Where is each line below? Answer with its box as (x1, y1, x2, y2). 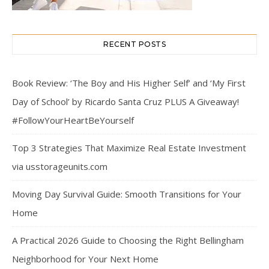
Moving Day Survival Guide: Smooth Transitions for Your (12, 188, 241, 201)
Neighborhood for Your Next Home (12, 253, 159, 265)
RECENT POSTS (103, 40, 166, 49)
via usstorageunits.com (12, 160, 107, 173)
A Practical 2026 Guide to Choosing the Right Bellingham (12, 234, 244, 247)
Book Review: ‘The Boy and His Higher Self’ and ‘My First (12, 77, 246, 89)
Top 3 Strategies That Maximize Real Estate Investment (12, 142, 246, 154)
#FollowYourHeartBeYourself (12, 114, 134, 127)
